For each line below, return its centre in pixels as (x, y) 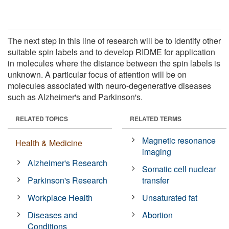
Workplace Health (60, 197)
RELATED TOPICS (42, 118)
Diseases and (53, 215)
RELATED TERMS (156, 118)
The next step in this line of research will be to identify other (114, 40)
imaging (157, 151)
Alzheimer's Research (68, 163)
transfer (156, 180)
